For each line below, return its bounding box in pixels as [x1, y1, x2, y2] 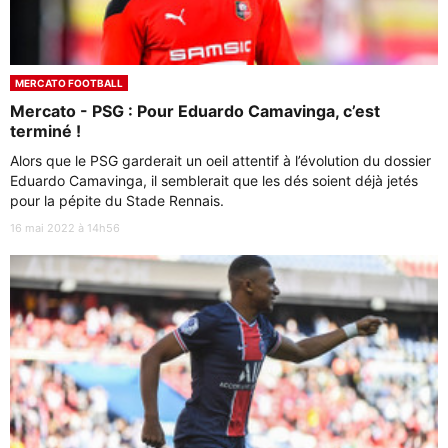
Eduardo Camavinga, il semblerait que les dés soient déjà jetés [10, 172, 418, 190]
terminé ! [10, 121, 81, 142]
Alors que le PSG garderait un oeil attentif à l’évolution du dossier [10, 152, 431, 170]
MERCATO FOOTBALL [15, 77, 123, 90]
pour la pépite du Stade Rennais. [10, 192, 228, 210]
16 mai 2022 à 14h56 [10, 221, 120, 236]
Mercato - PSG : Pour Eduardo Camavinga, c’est [10, 101, 380, 122]
